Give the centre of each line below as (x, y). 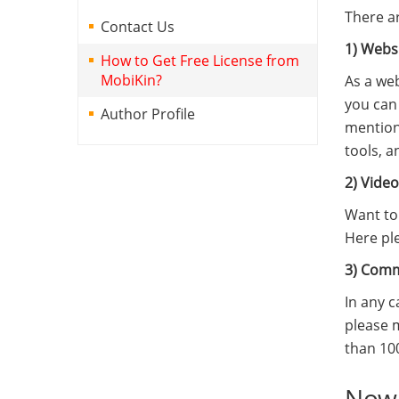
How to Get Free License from (200, 60)
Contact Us (138, 26)
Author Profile (148, 114)
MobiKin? (131, 80)
